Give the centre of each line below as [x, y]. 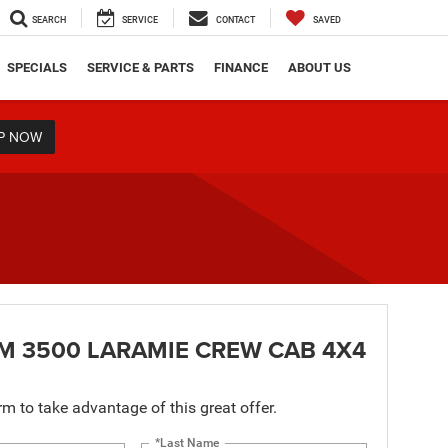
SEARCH [49, 20]
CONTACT [235, 20]
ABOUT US [319, 68]
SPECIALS [37, 68]
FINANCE [241, 68]
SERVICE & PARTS [140, 68]
